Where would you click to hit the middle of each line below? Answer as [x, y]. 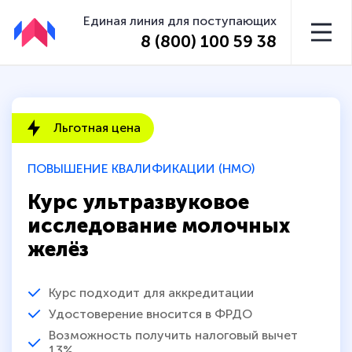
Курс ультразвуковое [138, 202]
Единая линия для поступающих [180, 20]
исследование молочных [159, 225]
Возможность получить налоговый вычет [173, 335]
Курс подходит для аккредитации [151, 292]
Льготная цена [97, 128]
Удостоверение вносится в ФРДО [150, 313]
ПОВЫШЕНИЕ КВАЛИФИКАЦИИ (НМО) [141, 169]
